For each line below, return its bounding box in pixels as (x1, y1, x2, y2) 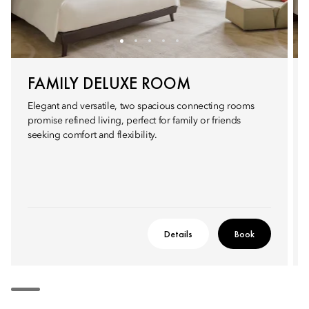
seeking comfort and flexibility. (28, 130, 157, 140)
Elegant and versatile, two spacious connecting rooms (28, 101, 255, 111)
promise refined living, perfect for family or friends (28, 116, 241, 126)
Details (164, 228, 192, 240)
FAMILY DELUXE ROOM (28, 72, 190, 94)
